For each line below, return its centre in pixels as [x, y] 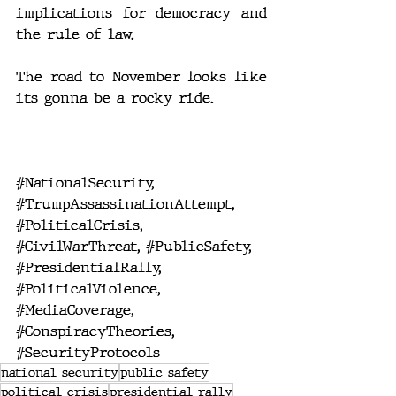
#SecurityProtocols [88, 353]
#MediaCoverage [73, 310]
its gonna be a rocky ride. [115, 98]
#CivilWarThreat [76, 247]
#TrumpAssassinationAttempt [124, 204]
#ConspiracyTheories [94, 331]
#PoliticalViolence [87, 289]
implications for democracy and [141, 13]
